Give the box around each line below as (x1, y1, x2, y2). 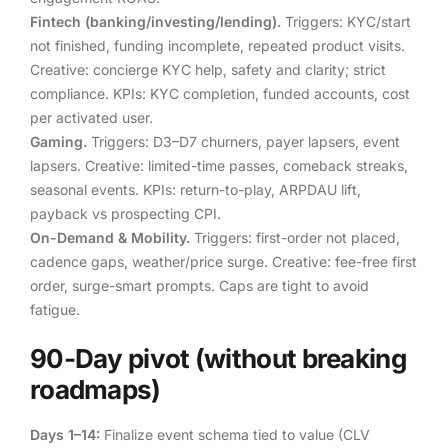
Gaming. (30, 132, 87, 150)
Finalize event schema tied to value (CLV (100, 425, 370, 443)
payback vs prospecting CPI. (30, 204, 221, 222)
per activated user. (30, 108, 153, 126)
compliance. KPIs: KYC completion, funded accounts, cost (30, 84, 410, 102)
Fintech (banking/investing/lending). (30, 12, 281, 30)
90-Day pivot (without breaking (30, 342, 406, 374)
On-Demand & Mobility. (30, 228, 190, 246)
